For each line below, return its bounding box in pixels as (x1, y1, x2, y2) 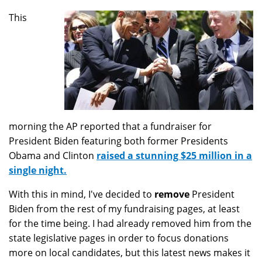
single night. (9, 164, 67, 177)
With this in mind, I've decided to (9, 188, 154, 201)
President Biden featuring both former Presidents (9, 135, 228, 148)
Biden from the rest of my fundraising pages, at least (9, 202, 240, 216)
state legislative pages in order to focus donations (9, 232, 229, 245)
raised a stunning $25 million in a (96, 149, 252, 163)
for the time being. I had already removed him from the (9, 217, 251, 230)
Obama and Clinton (9, 149, 96, 163)
